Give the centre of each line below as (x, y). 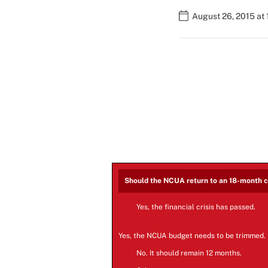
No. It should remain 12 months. (189, 253)
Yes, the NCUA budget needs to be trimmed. (192, 236)
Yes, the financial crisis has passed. (196, 207)
